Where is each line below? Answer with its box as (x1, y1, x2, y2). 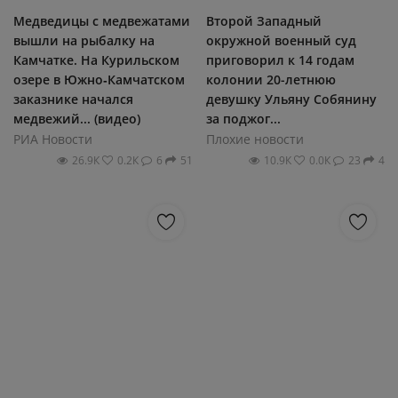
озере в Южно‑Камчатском (13, 71, 185, 88)
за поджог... (205, 110, 281, 127)
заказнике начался (13, 91, 133, 107)
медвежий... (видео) (13, 110, 140, 127)
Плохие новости (205, 131, 304, 147)
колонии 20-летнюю (205, 71, 336, 88)
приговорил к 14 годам (205, 52, 354, 68)
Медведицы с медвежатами (13, 12, 190, 29)
